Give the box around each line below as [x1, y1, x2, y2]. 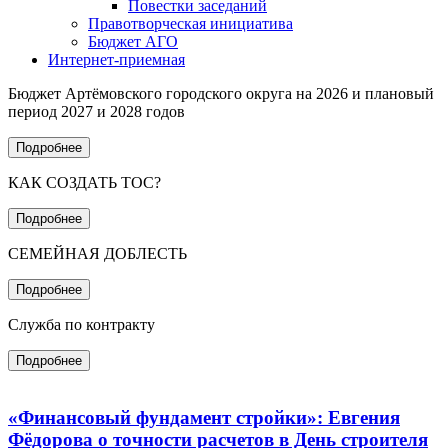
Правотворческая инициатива [88, 14, 293, 32]
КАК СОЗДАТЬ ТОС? [8, 173, 161, 191]
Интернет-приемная [48, 50, 185, 68]
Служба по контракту [8, 315, 155, 333]
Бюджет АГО [88, 32, 178, 50]
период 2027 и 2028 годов [8, 102, 185, 120]
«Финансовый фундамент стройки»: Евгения [8, 407, 400, 429]
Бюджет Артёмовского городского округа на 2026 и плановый [8, 84, 434, 102]
